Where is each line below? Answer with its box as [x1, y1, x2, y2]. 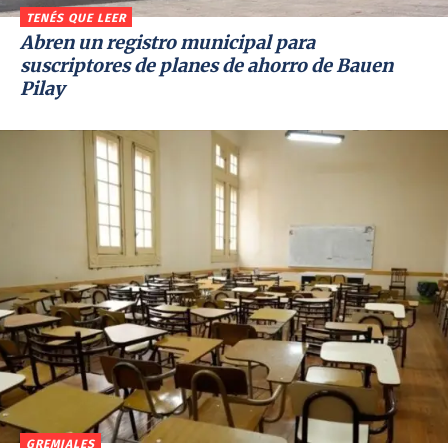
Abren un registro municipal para [20, 30, 315, 54]
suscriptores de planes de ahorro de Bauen [20, 53, 393, 77]
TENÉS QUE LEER [26, 10, 126, 25]
